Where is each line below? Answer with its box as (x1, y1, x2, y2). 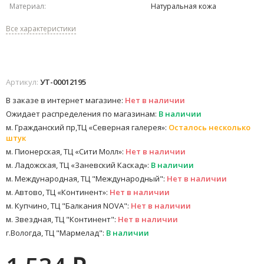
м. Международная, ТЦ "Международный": (6, 173, 167, 184)
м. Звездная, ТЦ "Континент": (6, 214, 118, 225)
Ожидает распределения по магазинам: (6, 108, 159, 120)
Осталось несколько (169, 122, 250, 133)
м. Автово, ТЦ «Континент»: (6, 187, 110, 198)
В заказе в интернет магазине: (6, 95, 125, 106)
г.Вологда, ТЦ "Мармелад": (6, 227, 106, 239)
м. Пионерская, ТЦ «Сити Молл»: (6, 146, 126, 157)
